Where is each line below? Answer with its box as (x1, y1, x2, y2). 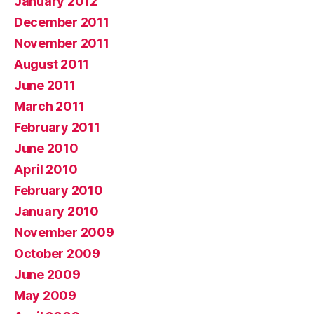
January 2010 (14, 203, 99, 219)
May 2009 (14, 287, 76, 303)
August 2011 (14, 56, 90, 71)
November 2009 (14, 224, 114, 240)
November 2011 (14, 35, 109, 50)
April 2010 (14, 161, 78, 177)
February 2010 (14, 182, 103, 198)
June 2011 (14, 77, 76, 93)
